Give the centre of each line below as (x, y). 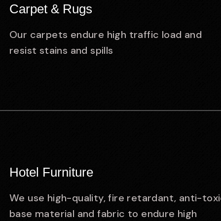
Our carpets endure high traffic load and (106, 35)
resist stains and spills (61, 50)
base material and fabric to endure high (103, 214)
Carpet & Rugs (51, 9)
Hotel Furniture (51, 172)
